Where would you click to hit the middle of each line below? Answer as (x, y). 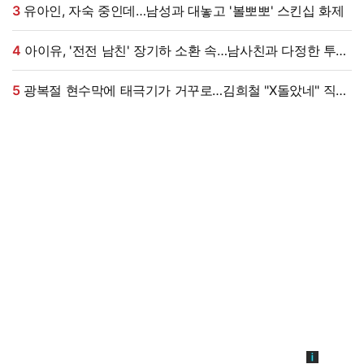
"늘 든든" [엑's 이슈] (69, 70)
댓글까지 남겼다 (58, 110)
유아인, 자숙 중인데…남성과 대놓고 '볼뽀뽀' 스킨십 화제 (184, 11)
